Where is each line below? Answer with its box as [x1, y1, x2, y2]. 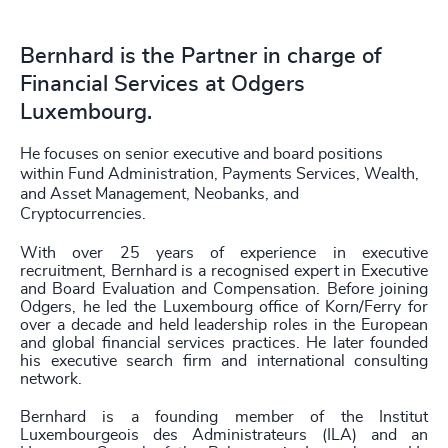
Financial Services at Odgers [20, 73, 305, 95]
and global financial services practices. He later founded [20, 335, 428, 351]
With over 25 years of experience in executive [20, 245, 428, 261]
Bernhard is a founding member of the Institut [20, 409, 428, 425]
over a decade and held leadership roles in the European [20, 317, 428, 333]
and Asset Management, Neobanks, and [20, 186, 299, 202]
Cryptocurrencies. [20, 206, 146, 222]
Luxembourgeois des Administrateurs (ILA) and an [20, 427, 428, 443]
